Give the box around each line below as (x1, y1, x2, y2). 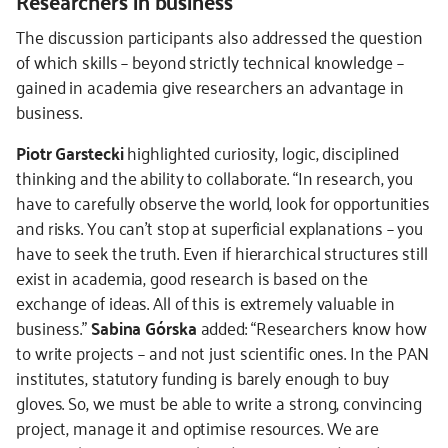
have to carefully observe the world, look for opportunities (16, 186, 431, 218)
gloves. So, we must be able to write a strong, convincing (16, 386, 423, 418)
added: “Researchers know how (196, 311, 427, 343)
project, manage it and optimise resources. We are (16, 411, 380, 443)
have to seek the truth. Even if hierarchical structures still (16, 236, 428, 268)
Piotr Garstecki (16, 136, 124, 168)
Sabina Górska (90, 311, 197, 343)
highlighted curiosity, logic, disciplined (123, 136, 400, 168)
